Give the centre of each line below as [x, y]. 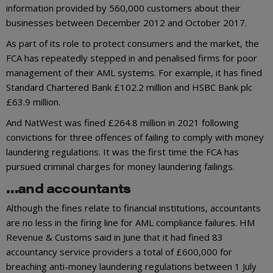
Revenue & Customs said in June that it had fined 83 [115, 237]
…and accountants [69, 187]
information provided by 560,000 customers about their [123, 8]
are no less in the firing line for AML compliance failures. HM [130, 222]
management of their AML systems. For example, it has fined [134, 72]
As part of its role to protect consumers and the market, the [133, 43]
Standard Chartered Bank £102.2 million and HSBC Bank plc [129, 87]
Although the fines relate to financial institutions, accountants [133, 207]
